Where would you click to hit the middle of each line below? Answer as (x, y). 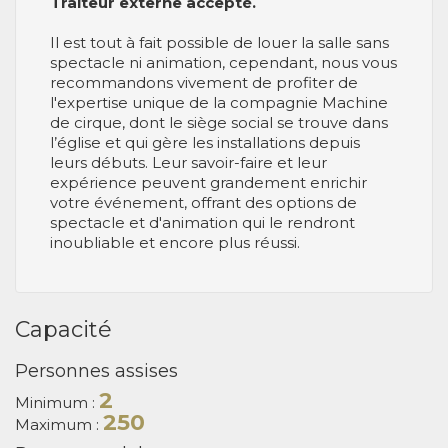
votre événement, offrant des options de (203, 202)
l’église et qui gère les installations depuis (205, 142)
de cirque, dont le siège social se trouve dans (219, 122)
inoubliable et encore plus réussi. (175, 242)
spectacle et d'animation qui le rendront (202, 222)
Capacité (63, 329)
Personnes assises (96, 370)
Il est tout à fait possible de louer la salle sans (219, 42)
